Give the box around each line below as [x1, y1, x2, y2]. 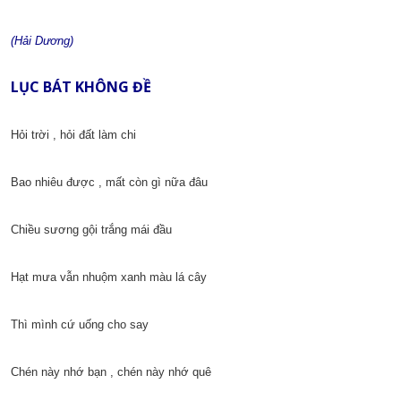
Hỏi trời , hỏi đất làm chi [11, 128, 136, 142]
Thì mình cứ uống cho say [11, 318, 149, 332]
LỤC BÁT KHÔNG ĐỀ [11, 77, 151, 98]
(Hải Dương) [11, 34, 73, 48]
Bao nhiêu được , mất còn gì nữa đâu [11, 175, 208, 190]
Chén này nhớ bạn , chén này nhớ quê [11, 365, 211, 380]
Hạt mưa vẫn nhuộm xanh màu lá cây [11, 270, 207, 285]
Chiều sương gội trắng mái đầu [11, 223, 172, 237]
